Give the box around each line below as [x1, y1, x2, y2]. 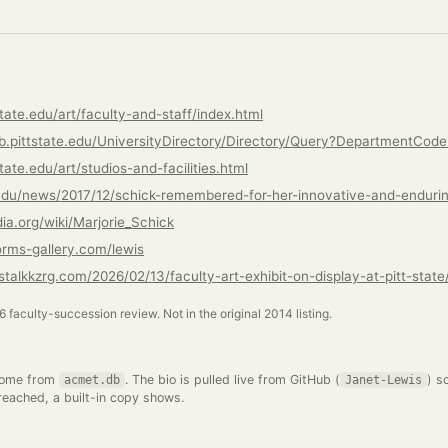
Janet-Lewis [345, 373, 422, 387]
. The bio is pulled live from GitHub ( [125, 372, 340, 387]
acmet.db [64, 373, 120, 387]
